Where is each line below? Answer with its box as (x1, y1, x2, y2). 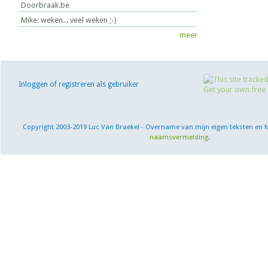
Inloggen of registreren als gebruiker (19, 80, 139, 89)
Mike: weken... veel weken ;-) (21, 15, 117, 25)
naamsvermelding (149, 132, 208, 141)
